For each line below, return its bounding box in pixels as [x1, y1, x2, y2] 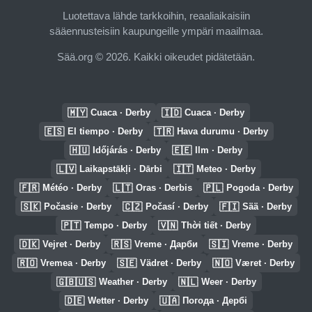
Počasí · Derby [145, 201, 208, 212]
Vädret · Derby [140, 258, 201, 268]
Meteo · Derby [196, 164, 256, 174]
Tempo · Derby [84, 220, 147, 231]
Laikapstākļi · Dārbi [79, 164, 162, 174]
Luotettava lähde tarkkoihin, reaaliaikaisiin [62, 9, 250, 22]
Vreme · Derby [232, 239, 292, 249]
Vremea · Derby [40, 258, 106, 268]
